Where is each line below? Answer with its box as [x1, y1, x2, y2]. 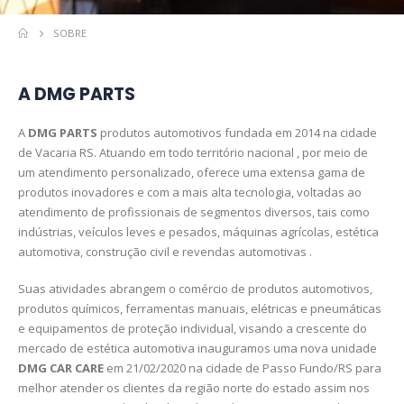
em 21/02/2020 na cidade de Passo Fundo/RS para [104, 359, 381, 376]
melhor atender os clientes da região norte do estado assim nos [18, 379, 370, 396]
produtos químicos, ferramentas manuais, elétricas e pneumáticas [18, 299, 381, 317]
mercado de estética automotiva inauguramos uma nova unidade [18, 339, 377, 356]
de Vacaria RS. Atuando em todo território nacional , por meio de [18, 143, 368, 161]
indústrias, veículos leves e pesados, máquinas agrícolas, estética [18, 223, 379, 240]
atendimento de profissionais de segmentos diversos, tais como [18, 203, 370, 220]
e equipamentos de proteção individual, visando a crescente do [18, 319, 367, 336]
